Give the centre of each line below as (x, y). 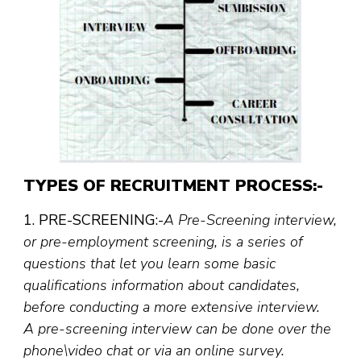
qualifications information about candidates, (162, 286)
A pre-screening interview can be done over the (177, 329)
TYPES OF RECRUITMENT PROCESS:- (173, 186)
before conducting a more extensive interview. (174, 307)
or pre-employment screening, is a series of (163, 242)
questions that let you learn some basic (149, 264)
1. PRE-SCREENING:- (93, 220)
